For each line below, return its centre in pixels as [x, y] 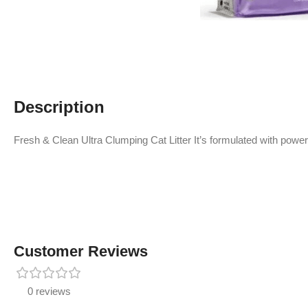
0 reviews [49, 291]
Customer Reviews [81, 251]
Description [59, 107]
